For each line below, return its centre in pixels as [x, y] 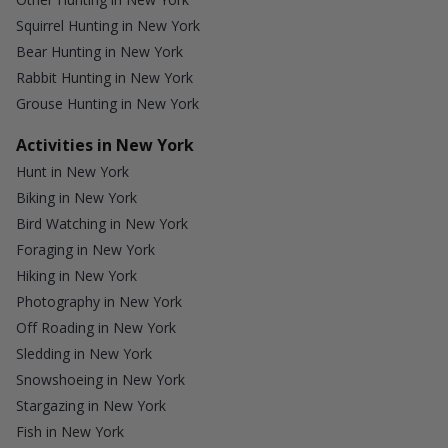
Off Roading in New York [96, 328]
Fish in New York [70, 432]
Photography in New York [99, 302]
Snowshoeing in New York [100, 380]
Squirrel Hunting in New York [108, 26]
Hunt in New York [72, 172]
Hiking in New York [76, 276]
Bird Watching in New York [102, 224]
